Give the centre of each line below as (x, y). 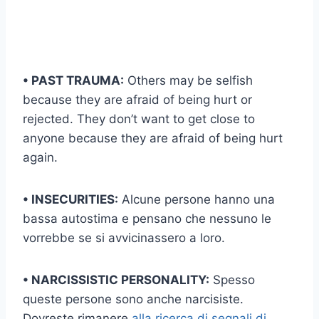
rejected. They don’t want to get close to (139, 119)
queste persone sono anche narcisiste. (133, 299)
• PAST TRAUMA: (73, 81)
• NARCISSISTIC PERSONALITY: (116, 280)
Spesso (232, 280)
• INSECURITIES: (70, 200)
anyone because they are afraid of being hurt (153, 138)
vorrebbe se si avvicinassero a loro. (124, 238)
